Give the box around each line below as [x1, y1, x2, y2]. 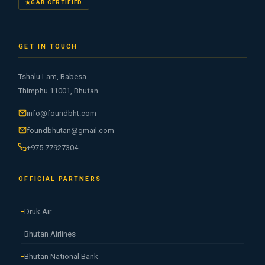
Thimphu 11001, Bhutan [18, 86, 99, 95]
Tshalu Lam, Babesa [18, 72, 87, 81]
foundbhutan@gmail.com [27, 125, 115, 135]
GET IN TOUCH [18, 42, 78, 50]
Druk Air [24, 207, 52, 216]
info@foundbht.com [27, 108, 97, 118]
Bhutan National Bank [24, 251, 99, 261]
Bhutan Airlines [24, 230, 76, 239]
